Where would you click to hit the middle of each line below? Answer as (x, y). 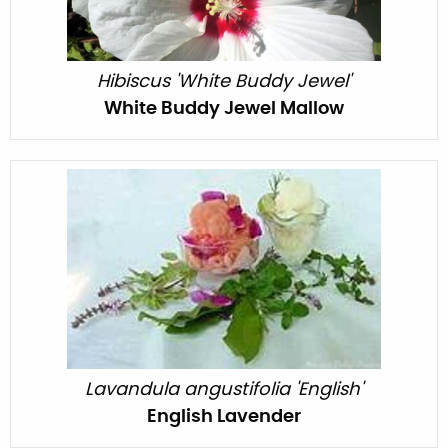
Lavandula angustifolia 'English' (224, 389)
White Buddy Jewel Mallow (224, 108)
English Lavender (224, 416)
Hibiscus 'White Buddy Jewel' (224, 81)
